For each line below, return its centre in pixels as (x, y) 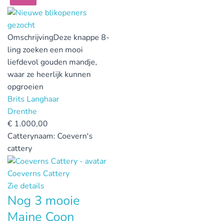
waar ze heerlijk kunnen (49, 74)
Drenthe (22, 111)
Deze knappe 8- (81, 37)
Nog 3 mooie (44, 200)
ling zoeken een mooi (45, 50)
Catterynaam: (32, 136)
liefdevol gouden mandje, (52, 62)
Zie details (26, 186)
